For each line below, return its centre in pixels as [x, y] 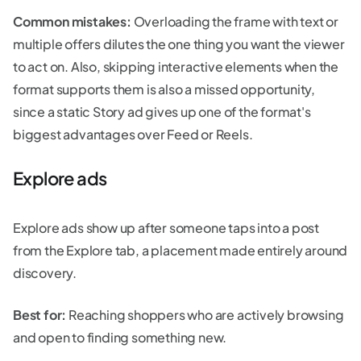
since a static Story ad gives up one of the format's [162, 111]
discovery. [45, 272]
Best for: [40, 314]
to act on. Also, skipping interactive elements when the [176, 66]
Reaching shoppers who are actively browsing [205, 314]
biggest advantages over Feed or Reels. [133, 134]
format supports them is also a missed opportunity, [164, 89]
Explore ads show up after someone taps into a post [166, 227]
